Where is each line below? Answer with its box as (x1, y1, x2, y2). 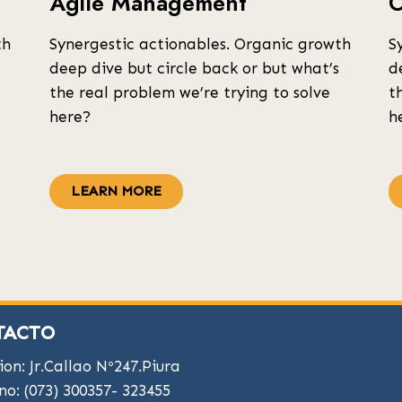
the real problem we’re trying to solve (48, 83, 330, 101)
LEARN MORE (70, 183, 162, 199)
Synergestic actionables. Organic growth (48, 35, 351, 53)
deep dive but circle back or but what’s (48, 59, 339, 77)
